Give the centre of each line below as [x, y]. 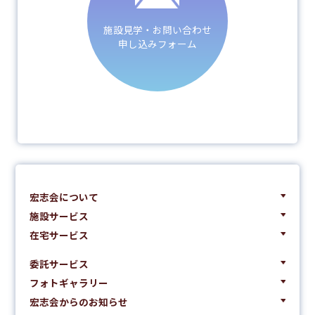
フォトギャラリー [69, 282]
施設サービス [59, 216]
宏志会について [64, 197]
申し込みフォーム [157, 43]
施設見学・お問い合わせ [157, 29]
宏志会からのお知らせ [79, 301]
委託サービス [59, 263]
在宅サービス [59, 235]
